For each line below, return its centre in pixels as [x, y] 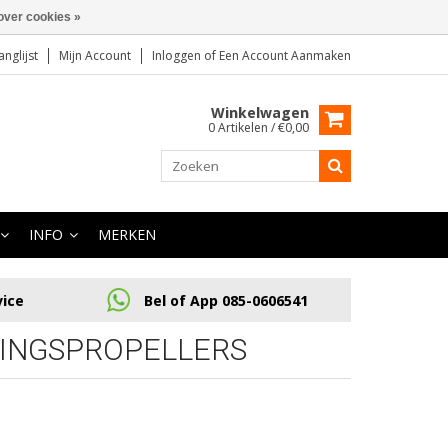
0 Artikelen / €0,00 [258, 127]
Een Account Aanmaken [285, 55]
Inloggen [178, 55]
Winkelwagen [260, 112]
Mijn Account [95, 55]
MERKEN [127, 234]
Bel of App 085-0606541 [226, 300]
